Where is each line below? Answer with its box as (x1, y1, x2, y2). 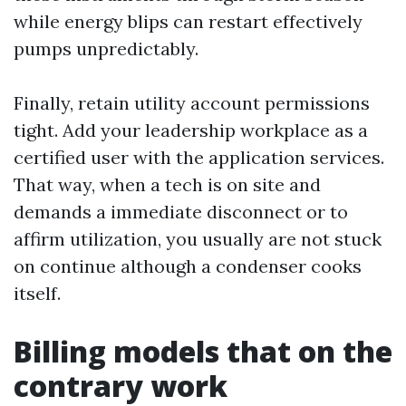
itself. (14, 282, 61, 304)
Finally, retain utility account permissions (14, 92, 370, 114)
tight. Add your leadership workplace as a (14, 119, 368, 141)
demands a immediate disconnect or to (14, 200, 348, 223)
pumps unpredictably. (14, 37, 198, 60)
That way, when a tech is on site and (14, 173, 321, 196)
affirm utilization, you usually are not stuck (14, 227, 382, 250)
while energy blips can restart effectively (14, 10, 362, 33)
